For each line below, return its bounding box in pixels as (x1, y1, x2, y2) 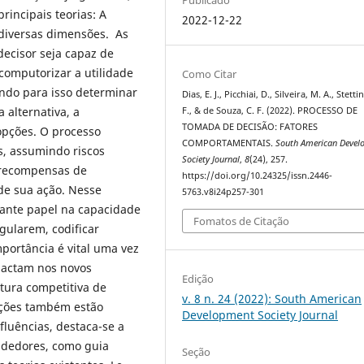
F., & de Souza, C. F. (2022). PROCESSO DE (182, 105, 358, 117)
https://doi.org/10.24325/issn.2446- (182, 170, 333, 182)
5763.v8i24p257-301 (182, 186, 265, 198)
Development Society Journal (182, 306, 339, 323)
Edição (182, 271, 214, 286)
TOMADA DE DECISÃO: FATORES (182, 121, 318, 133)
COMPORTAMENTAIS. (182, 137, 276, 149)
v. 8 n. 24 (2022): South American (182, 290, 362, 306)
